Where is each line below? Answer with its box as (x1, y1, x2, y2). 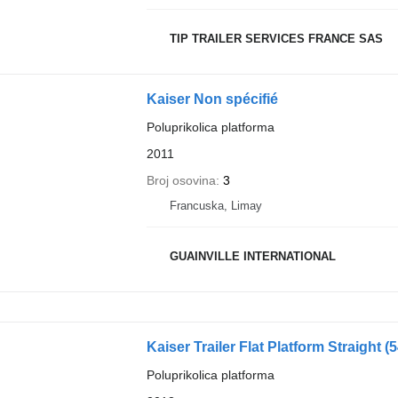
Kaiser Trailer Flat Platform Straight (146, 338, 385, 354)
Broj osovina (146, 172, 216, 187)
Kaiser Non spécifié (146, 91, 278, 107)
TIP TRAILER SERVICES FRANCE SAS (169, 32, 383, 46)
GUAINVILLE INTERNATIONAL (169, 250, 336, 264)
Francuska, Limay (169, 198, 262, 212)
